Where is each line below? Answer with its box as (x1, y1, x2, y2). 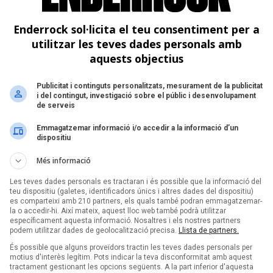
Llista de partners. (179, 225, 239, 235)
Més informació (37, 155, 91, 166)
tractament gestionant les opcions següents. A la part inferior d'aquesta (10, 262, 253, 271)
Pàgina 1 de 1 (107, 200, 166, 213)
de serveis (37, 101, 75, 110)
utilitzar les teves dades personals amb (31, 36, 242, 51)
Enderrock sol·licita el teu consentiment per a (13, 21, 260, 37)
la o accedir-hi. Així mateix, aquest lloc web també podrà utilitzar (10, 206, 226, 215)
